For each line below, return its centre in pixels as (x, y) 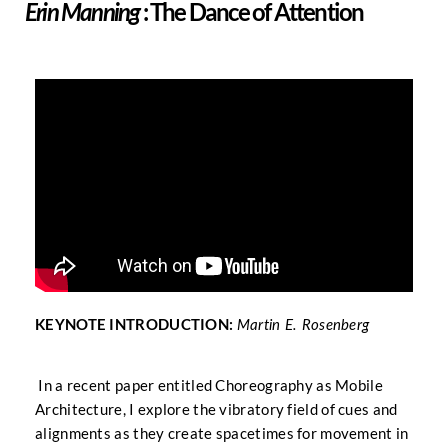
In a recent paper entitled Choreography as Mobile (209, 385)
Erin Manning (82, 14)
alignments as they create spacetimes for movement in (222, 433)
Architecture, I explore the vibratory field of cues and (216, 409)
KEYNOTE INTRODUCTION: (136, 324)
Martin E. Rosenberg (303, 325)
